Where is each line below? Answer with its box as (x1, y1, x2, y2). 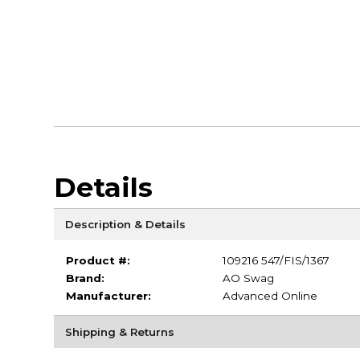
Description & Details (64, 217, 186, 231)
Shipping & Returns (64, 325, 174, 338)
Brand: (65, 271, 104, 284)
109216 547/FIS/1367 (222, 253, 329, 267)
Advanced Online (222, 288, 317, 302)
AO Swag (222, 271, 274, 284)
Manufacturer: (65, 288, 151, 302)
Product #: (65, 253, 130, 267)
